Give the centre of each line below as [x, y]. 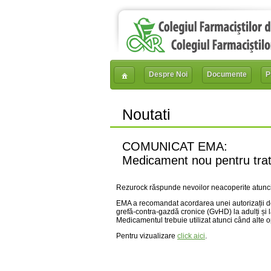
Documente [227, 74]
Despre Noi [168, 74]
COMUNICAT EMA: [175, 146]
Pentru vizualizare [147, 236]
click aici [191, 236]
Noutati [146, 114]
